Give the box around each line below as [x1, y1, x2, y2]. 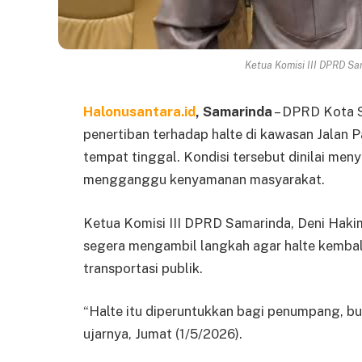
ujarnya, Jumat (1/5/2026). [83, 326, 242, 343]
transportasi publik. [83, 259, 203, 276]
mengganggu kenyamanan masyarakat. [83, 171, 325, 188]
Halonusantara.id [83, 103, 196, 120]
